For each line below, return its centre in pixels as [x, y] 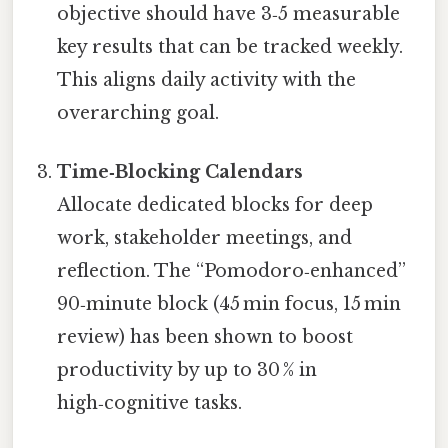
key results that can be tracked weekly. [230, 46]
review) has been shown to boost [205, 337]
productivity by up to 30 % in [187, 370]
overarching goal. [138, 112]
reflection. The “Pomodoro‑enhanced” [232, 271]
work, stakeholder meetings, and [205, 238]
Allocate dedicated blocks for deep [215, 205]
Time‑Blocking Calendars [180, 172]
